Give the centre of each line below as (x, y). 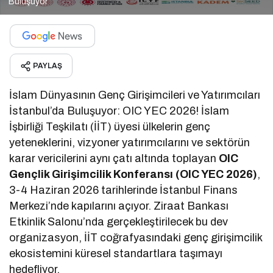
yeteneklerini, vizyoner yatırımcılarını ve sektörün (130, 142)
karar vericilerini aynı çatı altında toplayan (114, 158)
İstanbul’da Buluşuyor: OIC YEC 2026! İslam (119, 111)
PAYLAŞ (48, 66)
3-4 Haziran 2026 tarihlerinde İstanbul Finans (124, 190)
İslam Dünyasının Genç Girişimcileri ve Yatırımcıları (135, 95)
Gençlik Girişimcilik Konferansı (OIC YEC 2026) (133, 174)
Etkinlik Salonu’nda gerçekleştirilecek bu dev (119, 222)
